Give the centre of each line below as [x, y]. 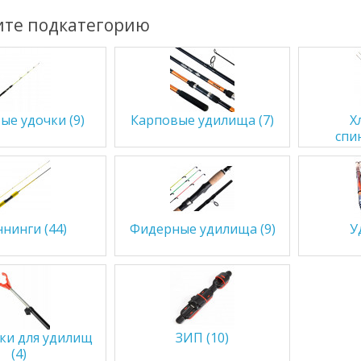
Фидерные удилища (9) [202, 229]
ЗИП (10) [203, 338]
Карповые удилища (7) [203, 120]
